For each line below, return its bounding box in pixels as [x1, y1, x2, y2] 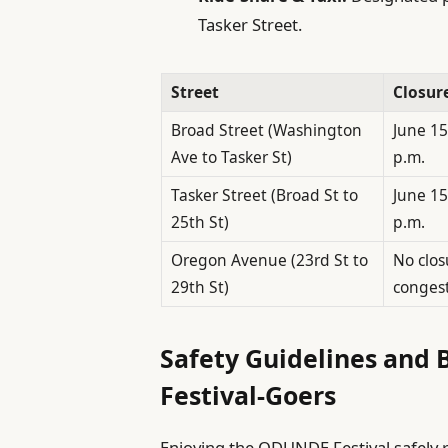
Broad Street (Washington [170, 118, 362, 141]
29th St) [170, 275, 229, 298]
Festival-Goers [160, 378, 337, 413]
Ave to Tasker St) [170, 145, 292, 168]
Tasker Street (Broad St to [170, 183, 358, 206]
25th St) [170, 210, 229, 233]
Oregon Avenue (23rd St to [170, 248, 368, 271]
